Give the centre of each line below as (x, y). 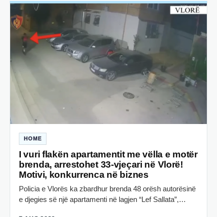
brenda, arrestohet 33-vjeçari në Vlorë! (101, 165)
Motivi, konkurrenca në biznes (84, 175)
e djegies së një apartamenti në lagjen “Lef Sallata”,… (102, 200)
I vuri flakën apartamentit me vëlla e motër (108, 155)
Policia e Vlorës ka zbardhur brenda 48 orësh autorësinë (107, 189)
